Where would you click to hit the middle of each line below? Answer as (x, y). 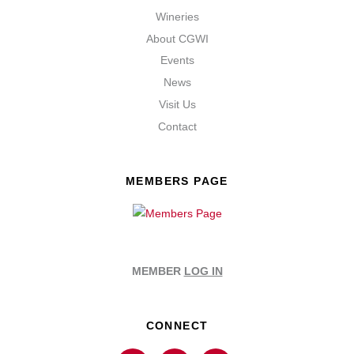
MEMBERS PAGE (177, 181)
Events (177, 60)
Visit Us (177, 105)
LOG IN (203, 271)
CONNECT (177, 325)
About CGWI (177, 38)
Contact (177, 126)
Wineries (177, 16)
